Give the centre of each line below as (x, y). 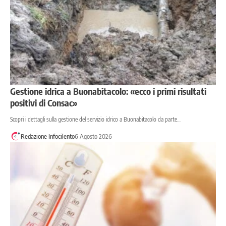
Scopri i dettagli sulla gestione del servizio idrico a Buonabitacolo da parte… (95, 120)
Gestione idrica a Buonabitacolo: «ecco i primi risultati (108, 91)
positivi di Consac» (44, 103)
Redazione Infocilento (47, 136)
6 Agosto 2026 (93, 136)
